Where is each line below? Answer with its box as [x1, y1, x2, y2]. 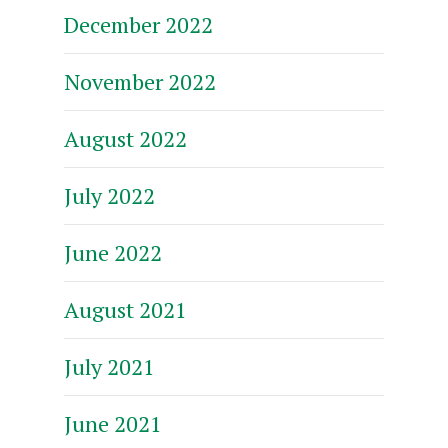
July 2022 [64, 180, 155, 210]
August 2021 [64, 294, 187, 324]
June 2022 [64, 237, 162, 267]
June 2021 [64, 408, 162, 438]
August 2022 [64, 123, 187, 153]
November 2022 [64, 66, 216, 96]
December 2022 [64, 9, 213, 39]
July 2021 [64, 351, 155, 381]
